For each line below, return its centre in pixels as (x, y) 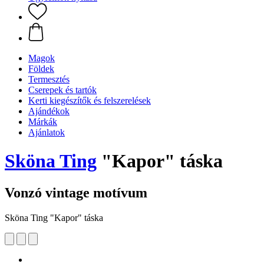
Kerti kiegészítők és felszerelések (90, 100)
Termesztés (49, 79)
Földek (41, 69)
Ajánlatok (47, 132)
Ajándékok (49, 111)
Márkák (43, 122)
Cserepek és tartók (62, 90)
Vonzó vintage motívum (76, 192)
